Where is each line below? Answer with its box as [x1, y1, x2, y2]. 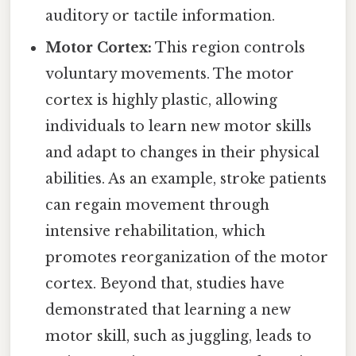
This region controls [152, 39, 306, 57]
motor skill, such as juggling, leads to [45, 327, 312, 346]
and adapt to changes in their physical [45, 144, 320, 162]
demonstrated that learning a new [45, 301, 292, 319]
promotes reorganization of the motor [45, 249, 329, 267]
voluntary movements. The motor [45, 65, 295, 83]
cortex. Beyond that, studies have [45, 275, 285, 293]
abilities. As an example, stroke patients [45, 170, 327, 188]
